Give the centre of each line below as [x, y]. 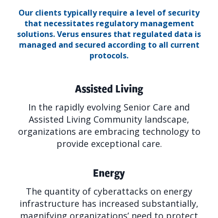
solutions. [37, 34]
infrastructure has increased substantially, [109, 204]
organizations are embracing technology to [109, 132]
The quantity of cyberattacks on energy [109, 191]
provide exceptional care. [109, 144]
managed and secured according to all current [109, 45]
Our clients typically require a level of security [109, 13]
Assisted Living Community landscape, [109, 119]
